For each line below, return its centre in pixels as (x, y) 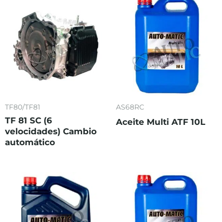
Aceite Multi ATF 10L (161, 122)
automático (30, 142)
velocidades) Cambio (51, 132)
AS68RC (130, 107)
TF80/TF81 (23, 107)
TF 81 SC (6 (28, 121)
